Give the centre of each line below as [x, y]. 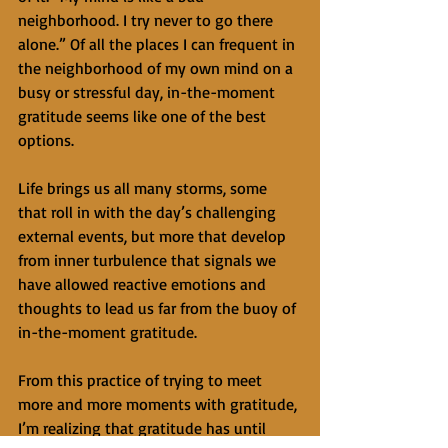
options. [46, 140]
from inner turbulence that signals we [149, 260]
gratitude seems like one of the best [144, 116]
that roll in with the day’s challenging [149, 212]
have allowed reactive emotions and [144, 284]
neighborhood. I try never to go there [147, 20]
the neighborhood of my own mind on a [157, 68]
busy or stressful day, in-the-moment [148, 92]
